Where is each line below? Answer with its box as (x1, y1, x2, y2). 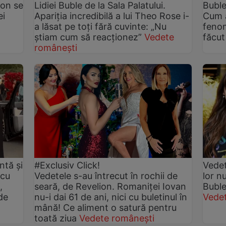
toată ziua (34, 213, 77, 224)
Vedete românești (79, 213, 155, 224)
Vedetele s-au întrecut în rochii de (34, 171, 178, 182)
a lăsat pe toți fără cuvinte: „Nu (34, 21, 167, 32)
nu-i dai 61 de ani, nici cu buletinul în (34, 192, 188, 203)
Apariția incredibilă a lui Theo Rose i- (34, 10, 190, 21)
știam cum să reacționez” (34, 31, 142, 42)
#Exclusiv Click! (34, 160, 100, 171)
